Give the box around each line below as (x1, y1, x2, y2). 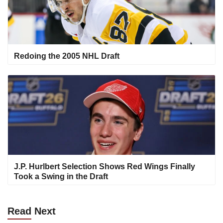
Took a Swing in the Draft (14, 172, 108, 181)
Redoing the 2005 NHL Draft (14, 52, 119, 61)
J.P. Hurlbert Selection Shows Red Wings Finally (14, 162, 195, 171)
